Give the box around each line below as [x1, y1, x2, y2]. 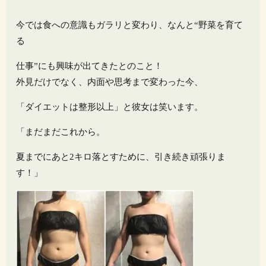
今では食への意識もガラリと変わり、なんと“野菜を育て [16, 20, 243, 30]
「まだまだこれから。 [16, 127, 106, 137]
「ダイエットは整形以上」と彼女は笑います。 [16, 102, 204, 112]
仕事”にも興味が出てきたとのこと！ [16, 61, 163, 71]
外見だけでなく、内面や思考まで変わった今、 [16, 77, 204, 87]
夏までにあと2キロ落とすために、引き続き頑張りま [16, 152, 226, 162]
